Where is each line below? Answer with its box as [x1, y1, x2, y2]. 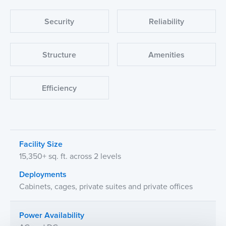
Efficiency [42, 84, 77, 92]
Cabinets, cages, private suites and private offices [19, 183, 193, 191]
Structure [42, 51, 77, 59]
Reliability [149, 18, 185, 26]
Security [44, 18, 75, 26]
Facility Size [19, 140, 63, 148]
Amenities [148, 51, 185, 59]
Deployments [19, 171, 67, 179]
